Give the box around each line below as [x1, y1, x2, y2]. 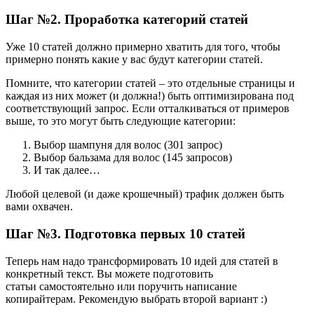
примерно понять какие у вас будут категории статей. [6, 53, 263, 66]
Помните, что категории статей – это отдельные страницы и [6, 77, 295, 90]
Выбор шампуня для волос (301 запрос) [34, 139, 222, 151]
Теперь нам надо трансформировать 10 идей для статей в [6, 254, 278, 267]
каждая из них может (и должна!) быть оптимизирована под [6, 90, 294, 102]
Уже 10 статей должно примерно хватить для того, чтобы [6, 41, 280, 53]
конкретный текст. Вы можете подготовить [6, 267, 213, 280]
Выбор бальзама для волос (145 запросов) [34, 151, 232, 164]
